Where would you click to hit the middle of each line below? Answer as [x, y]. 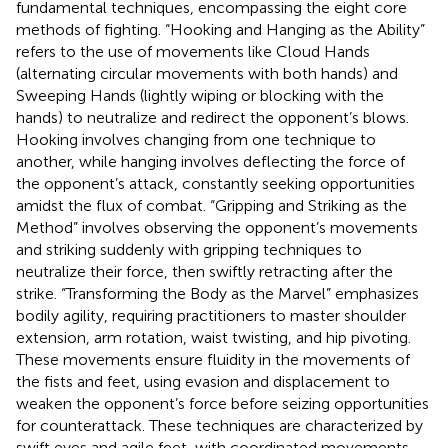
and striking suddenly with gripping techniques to [189, 249]
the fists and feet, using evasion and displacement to [203, 381]
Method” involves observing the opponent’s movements [217, 227]
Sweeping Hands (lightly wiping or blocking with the [200, 95]
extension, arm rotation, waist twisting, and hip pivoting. [213, 337]
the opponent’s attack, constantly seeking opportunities [215, 183]
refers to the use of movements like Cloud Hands [193, 51]
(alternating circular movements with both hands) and [207, 73]
